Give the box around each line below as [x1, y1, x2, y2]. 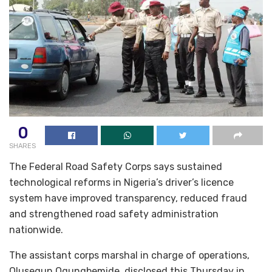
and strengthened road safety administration [9, 208, 219, 220]
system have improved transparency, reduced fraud [9, 192, 247, 205]
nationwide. [9, 224, 63, 236]
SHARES [9, 142, 36, 151]
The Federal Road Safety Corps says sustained [9, 161, 222, 173]
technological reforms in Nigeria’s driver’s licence [9, 177, 234, 189]
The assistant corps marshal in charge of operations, [9, 250, 250, 262]
